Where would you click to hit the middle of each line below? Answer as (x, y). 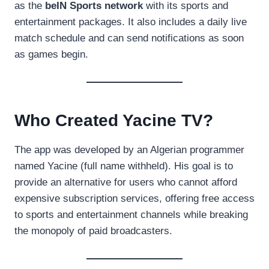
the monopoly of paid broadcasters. (93, 231)
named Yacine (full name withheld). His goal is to (124, 166)
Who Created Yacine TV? (114, 120)
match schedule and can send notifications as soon (129, 38)
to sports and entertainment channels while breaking (131, 214)
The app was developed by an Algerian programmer (129, 150)
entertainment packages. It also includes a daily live (131, 22)
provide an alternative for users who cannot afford (126, 182)
